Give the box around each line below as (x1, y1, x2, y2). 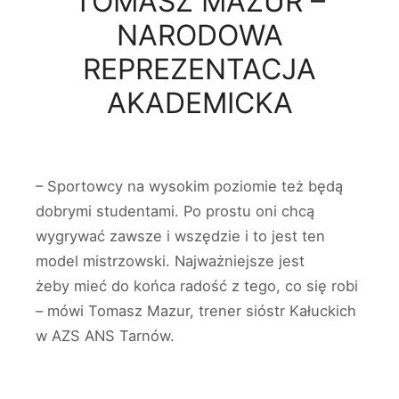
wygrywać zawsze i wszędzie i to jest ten (36, 227, 325, 245)
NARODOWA (116, 18, 283, 53)
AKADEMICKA (106, 85, 293, 120)
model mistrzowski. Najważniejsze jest (36, 252, 305, 270)
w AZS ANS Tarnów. (36, 327, 175, 345)
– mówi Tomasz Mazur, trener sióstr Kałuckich (36, 302, 356, 320)
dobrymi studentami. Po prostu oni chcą (36, 202, 314, 220)
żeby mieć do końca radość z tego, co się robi (36, 277, 358, 295)
